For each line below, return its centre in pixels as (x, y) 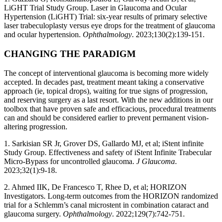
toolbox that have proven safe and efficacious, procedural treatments (110, 109)
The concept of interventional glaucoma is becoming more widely (106, 73)
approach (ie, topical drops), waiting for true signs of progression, (106, 91)
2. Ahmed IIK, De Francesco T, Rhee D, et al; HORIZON (95, 187)
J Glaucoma (156, 161)
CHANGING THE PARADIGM (70, 54)
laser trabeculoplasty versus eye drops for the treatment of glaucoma (110, 26)
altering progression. (36, 126)
